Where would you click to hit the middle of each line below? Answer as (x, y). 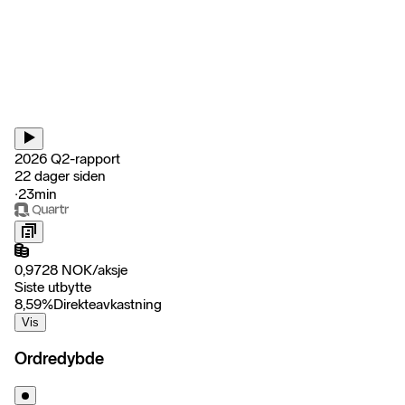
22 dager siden (60, 175)
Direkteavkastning (108, 304)
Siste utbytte (53, 287)
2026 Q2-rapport (67, 158)
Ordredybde (59, 359)
